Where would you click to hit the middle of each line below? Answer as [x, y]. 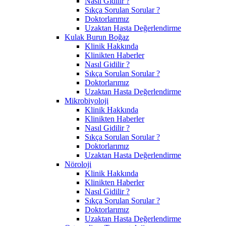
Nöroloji [78, 164]
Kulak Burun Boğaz [97, 37]
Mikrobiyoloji [87, 100]
